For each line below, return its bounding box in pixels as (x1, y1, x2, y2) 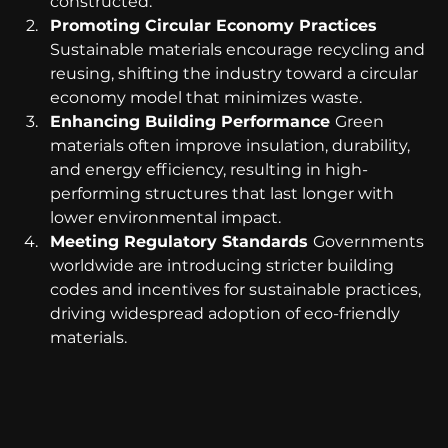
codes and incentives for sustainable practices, (50, 280, 425, 300)
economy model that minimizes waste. (50, 88, 362, 108)
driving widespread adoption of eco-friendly (50, 304, 404, 324)
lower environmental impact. (50, 208, 281, 228)
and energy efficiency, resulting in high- (50, 160, 368, 180)
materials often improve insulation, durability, (50, 136, 414, 156)
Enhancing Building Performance (50, 112, 335, 132)
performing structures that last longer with (50, 184, 398, 204)
